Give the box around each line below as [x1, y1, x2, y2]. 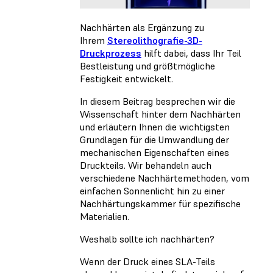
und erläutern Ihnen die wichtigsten [80, 121, 230, 133]
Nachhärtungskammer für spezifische [80, 197, 241, 210]
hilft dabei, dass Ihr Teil [141, 47, 241, 60]
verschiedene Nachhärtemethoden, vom [80, 172, 249, 185]
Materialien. [80, 210, 129, 223]
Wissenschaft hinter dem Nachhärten [80, 108, 241, 121]
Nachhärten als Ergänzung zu [80, 21, 204, 34]
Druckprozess [80, 47, 141, 60]
